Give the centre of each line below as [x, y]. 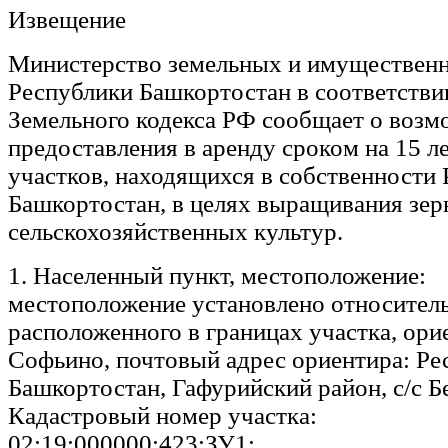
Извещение [67, 19]
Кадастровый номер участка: [162, 415]
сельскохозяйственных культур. [175, 231]
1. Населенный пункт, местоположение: [217, 275]
